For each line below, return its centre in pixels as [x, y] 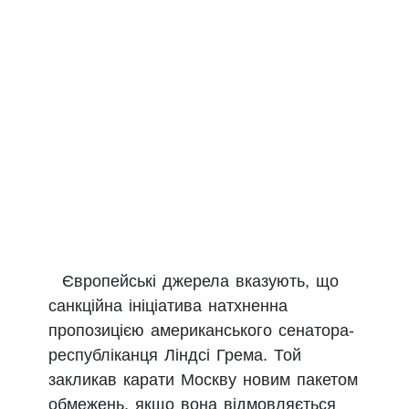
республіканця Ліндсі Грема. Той [175, 355]
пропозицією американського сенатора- [201, 330]
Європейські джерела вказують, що [200, 281]
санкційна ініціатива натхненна [168, 305]
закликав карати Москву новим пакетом [203, 379]
